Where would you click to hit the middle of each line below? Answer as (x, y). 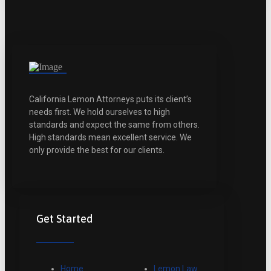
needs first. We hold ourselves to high (100, 112)
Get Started (64, 219)
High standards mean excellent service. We (110, 138)
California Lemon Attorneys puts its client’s (110, 100)
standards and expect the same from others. (114, 125)
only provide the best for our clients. (97, 150)
